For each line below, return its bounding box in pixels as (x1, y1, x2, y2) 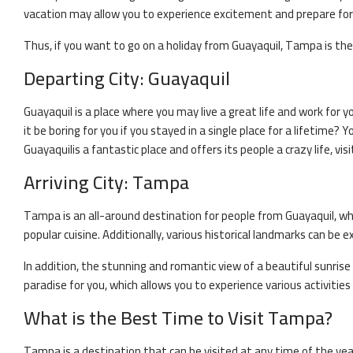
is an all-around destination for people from (61, 204, 283, 227)
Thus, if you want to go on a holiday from (24, 34, 229, 57)
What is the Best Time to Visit (24, 300, 264, 336)
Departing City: (24, 61, 148, 96)
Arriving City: (24, 165, 132, 200)
